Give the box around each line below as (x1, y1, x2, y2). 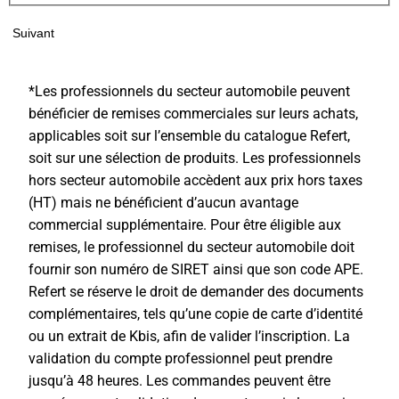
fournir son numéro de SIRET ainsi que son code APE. (28, 259, 363, 279)
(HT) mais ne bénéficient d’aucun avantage (28, 192, 298, 212)
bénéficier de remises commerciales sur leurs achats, (28, 103, 358, 123)
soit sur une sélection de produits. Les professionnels (28, 148, 361, 167)
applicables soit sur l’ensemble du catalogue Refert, (28, 126, 350, 145)
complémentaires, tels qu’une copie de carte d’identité (28, 304, 362, 323)
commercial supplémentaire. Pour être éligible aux (28, 215, 341, 234)
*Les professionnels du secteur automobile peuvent (28, 81, 350, 101)
